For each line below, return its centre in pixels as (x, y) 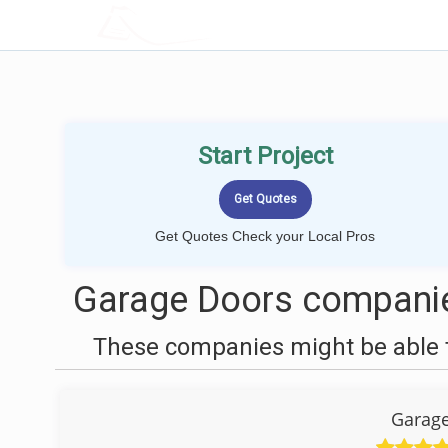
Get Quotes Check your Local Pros (265, 236)
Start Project (265, 156)
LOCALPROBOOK (213, 24)
